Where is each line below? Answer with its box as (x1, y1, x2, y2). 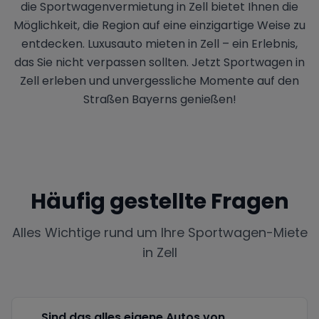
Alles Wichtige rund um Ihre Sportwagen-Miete (11, 223, 308, 241)
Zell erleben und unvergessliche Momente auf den (20, 72, 299, 89)
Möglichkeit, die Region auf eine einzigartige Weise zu (14, 16, 305, 33)
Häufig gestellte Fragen (30, 186, 289, 216)
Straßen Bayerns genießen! (83, 90, 236, 108)
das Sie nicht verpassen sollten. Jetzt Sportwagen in (14, 53, 305, 70)
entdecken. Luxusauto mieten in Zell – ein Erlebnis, (21, 35, 298, 52)
